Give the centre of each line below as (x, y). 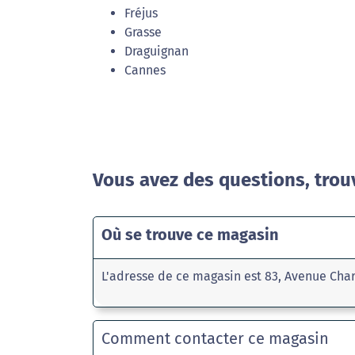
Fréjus (141, 13)
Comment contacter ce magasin (215, 338)
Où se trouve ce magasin (190, 235)
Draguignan (157, 51)
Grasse (143, 32)
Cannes (145, 70)
